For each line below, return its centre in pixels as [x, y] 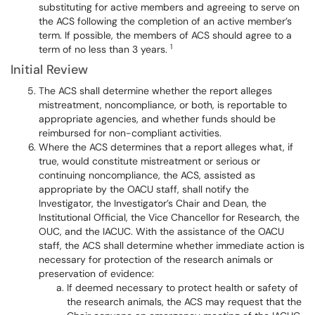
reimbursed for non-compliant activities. [131, 133]
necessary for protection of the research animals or [156, 259]
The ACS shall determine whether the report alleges [155, 91]
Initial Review [49, 70]
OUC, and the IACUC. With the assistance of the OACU [161, 231]
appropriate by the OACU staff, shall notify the [144, 189]
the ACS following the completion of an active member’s [165, 21]
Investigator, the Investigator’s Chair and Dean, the [153, 203]
